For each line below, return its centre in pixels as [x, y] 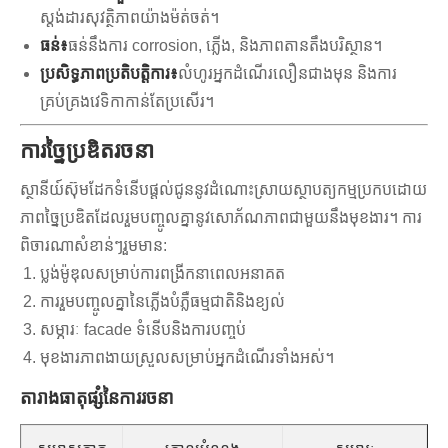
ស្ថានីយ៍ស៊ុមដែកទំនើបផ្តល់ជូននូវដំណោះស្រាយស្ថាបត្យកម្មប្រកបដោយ [223, 190]
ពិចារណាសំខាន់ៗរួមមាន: [93, 246]
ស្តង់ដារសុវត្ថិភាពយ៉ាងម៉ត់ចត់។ [129, 18]
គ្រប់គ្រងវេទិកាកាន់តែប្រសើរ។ [127, 102]
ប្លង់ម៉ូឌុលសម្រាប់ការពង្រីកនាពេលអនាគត [162, 274]
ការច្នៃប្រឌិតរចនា [87, 151]
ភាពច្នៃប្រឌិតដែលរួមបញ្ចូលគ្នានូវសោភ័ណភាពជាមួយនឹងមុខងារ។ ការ [221, 218]
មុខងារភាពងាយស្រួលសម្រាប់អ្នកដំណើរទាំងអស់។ [187, 358]
